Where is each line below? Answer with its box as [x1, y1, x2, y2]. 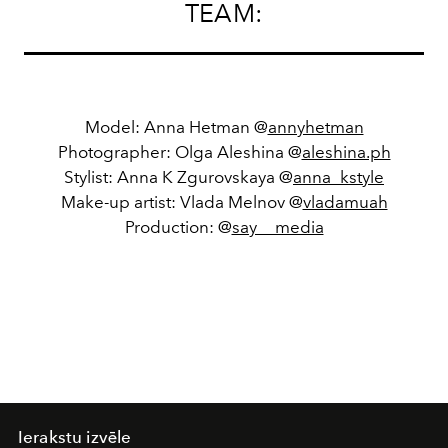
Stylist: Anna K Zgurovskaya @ [64, 166, 293, 187]
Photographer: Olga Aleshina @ [57, 141, 302, 162]
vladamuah [302, 191, 388, 212]
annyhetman [267, 116, 364, 137]
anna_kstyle [293, 166, 384, 187]
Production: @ [124, 216, 232, 237]
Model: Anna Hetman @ [84, 116, 268, 137]
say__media [231, 216, 324, 237]
